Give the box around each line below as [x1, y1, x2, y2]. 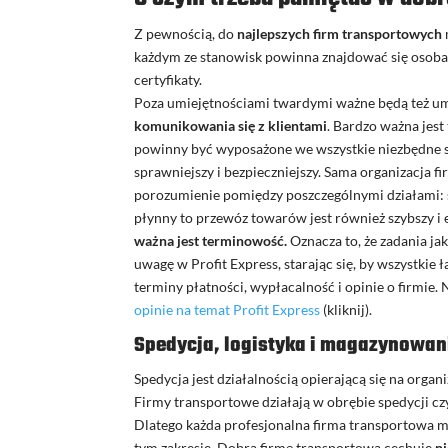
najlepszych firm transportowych [237, 25, 443, 43]
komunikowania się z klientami [134, 117, 328, 135]
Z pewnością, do [134, 25, 238, 43]
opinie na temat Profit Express [134, 301, 321, 319]
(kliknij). [320, 301, 373, 319]
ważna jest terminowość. [134, 232, 288, 250]
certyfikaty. [134, 71, 203, 89]
